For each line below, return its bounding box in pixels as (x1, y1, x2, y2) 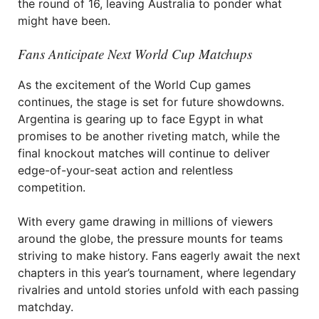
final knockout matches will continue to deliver (18, 146, 270, 160)
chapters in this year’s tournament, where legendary (18, 266, 296, 280)
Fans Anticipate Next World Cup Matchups (18, 45, 252, 63)
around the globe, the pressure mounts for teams (18, 231, 283, 246)
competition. (18, 180, 85, 194)
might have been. (18, 14, 110, 28)
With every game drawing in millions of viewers (18, 214, 273, 229)
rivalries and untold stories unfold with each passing (18, 283, 299, 297)
